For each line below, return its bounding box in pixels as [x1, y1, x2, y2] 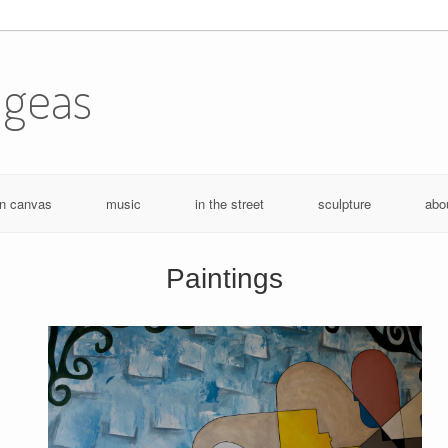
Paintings [165, 262, 283, 294]
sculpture [317, 193, 371, 213]
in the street [194, 193, 264, 213]
